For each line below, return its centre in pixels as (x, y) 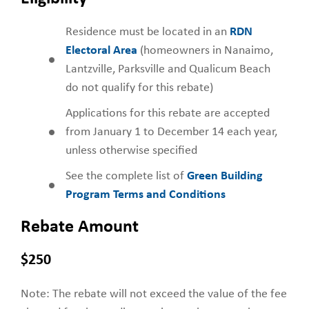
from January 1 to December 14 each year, (171, 132)
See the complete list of (126, 176)
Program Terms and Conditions (146, 195)
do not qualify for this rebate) (139, 88)
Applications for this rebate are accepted (168, 113)
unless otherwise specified (131, 150)
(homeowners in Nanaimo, (205, 50)
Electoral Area (101, 50)
